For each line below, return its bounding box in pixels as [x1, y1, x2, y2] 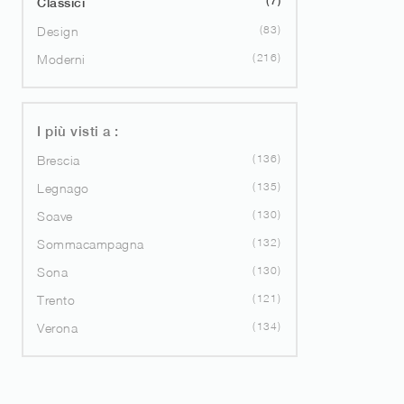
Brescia [37, 152, 80, 169]
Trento [37, 292, 75, 308]
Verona [37, 320, 78, 336]
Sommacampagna [37, 236, 144, 252]
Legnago [37, 180, 89, 197]
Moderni [37, 51, 86, 68]
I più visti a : [37, 124, 119, 140]
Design [37, 23, 78, 40]
